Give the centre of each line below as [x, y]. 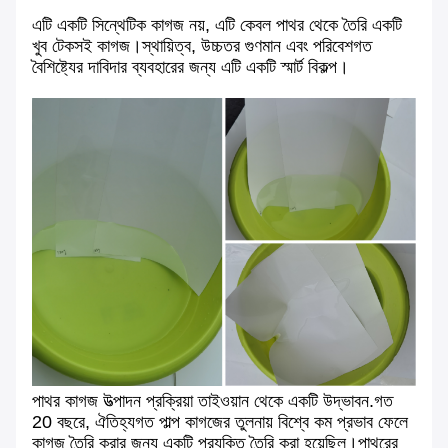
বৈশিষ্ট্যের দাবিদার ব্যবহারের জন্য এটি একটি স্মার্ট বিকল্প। [190, 67]
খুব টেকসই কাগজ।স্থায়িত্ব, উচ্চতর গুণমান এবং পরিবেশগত [202, 46]
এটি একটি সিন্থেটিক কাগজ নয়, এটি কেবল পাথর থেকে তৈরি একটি [217, 25]
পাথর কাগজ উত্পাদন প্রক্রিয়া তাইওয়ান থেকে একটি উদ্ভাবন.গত [212, 400]
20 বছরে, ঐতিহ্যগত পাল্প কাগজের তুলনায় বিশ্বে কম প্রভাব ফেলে [220, 421]
